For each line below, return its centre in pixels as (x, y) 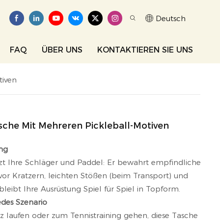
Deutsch (170, 18)
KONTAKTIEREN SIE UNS (145, 50)
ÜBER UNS (62, 50)
